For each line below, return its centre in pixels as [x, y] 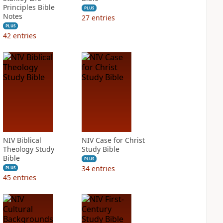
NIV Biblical [22, 140]
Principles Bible [29, 7]
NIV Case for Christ [113, 140]
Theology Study [28, 149]
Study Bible [100, 149]
